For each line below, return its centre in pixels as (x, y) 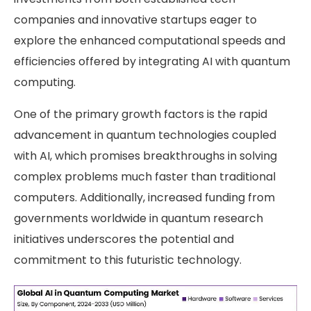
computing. (45, 82)
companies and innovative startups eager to (135, 20)
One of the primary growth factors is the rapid (141, 114)
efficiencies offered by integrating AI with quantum (152, 61)
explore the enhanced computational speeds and (150, 41)
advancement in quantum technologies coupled (145, 135)
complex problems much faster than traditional (145, 177)
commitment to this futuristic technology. (128, 260)
